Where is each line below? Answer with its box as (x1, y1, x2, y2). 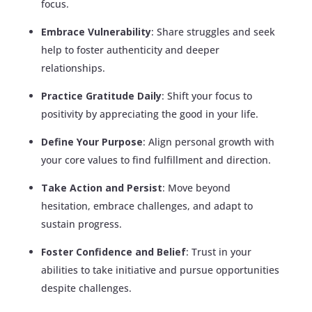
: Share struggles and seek (150, 24, 275, 38)
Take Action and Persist (40, 180, 162, 194)
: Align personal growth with (142, 134, 274, 148)
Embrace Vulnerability (40, 24, 151, 38)
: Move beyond (162, 180, 231, 194)
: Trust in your (185, 244, 251, 258)
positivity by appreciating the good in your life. (40, 107, 258, 120)
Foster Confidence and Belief (40, 244, 186, 258)
